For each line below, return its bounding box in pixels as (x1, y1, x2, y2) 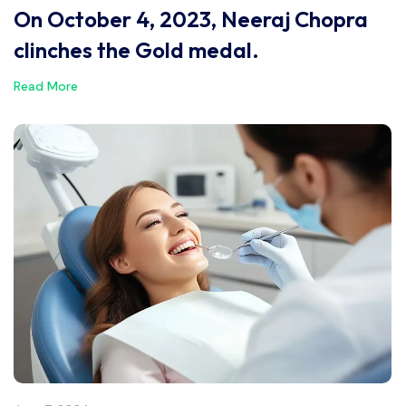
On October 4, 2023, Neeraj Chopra (14, 5, 368, 33)
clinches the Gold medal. (14, 35, 259, 63)
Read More (14, 77, 78, 94)
